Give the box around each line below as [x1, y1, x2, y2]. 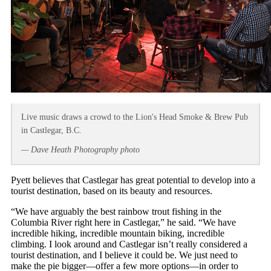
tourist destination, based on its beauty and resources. [11, 186, 212, 196]
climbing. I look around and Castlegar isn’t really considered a [11, 239, 247, 249]
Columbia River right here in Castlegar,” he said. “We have [11, 217, 236, 227]
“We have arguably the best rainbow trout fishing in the [11, 206, 221, 217]
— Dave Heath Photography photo [21, 145, 140, 154]
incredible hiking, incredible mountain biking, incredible [11, 228, 224, 238]
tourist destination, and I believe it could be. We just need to [11, 250, 238, 260]
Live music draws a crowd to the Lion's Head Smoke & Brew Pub [21, 113, 248, 122]
